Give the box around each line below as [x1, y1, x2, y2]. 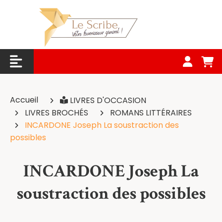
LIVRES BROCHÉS [25, 107, 90, 118]
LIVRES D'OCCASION [70, 95, 148, 106]
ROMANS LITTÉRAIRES [110, 107, 194, 118]
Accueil [10, 94, 40, 106]
